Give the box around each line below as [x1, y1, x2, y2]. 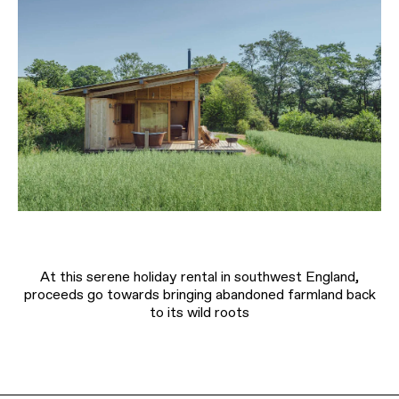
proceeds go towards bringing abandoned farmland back [23, 286, 376, 304]
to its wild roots [150, 304, 249, 322]
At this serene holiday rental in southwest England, [40, 268, 359, 286]
